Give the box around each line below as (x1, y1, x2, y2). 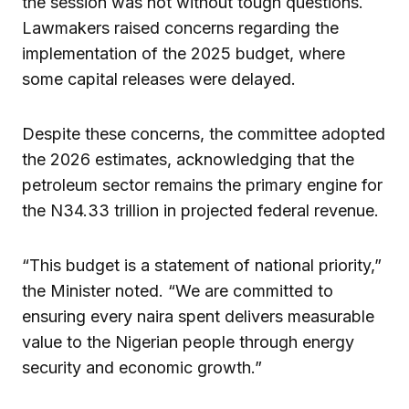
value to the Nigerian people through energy (22, 331, 354, 351)
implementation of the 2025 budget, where (22, 43, 345, 63)
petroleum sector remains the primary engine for (22, 174, 383, 194)
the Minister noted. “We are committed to (22, 280, 333, 300)
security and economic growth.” (22, 357, 262, 377)
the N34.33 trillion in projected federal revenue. (22, 200, 379, 220)
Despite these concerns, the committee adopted (22, 123, 385, 143)
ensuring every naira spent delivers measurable (22, 306, 374, 326)
